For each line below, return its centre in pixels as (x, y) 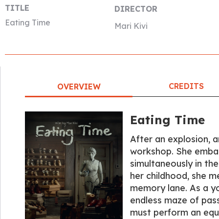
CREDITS (186, 86)
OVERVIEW (79, 87)
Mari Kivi (131, 26)
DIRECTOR (136, 9)
